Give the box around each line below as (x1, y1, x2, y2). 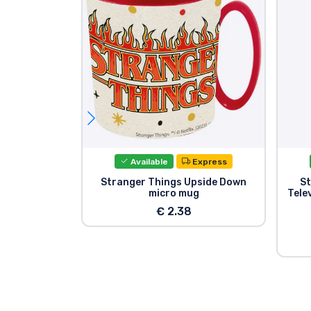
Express (190, 156, 228, 167)
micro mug (148, 187, 199, 199)
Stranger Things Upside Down (101, 176, 247, 188)
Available (128, 156, 169, 167)
